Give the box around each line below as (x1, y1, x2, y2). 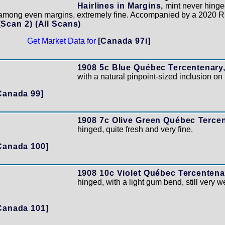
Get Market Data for (27, 37, 98, 45)
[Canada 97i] (97, 37, 151, 45)
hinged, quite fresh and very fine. (77, 125, 193, 134)
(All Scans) (35, 20, 81, 28)
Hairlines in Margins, (77, 2, 164, 10)
